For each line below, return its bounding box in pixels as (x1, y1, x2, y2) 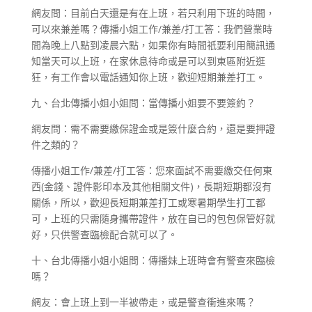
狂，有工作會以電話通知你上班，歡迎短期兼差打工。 (31, 70, 265, 84)
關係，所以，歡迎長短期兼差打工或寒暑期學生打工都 (31, 195, 265, 209)
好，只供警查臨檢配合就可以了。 (31, 227, 178, 241)
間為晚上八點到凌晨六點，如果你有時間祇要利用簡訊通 (31, 38, 275, 52)
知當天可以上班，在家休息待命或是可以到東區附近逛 (31, 54, 265, 68)
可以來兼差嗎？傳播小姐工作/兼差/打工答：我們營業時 (31, 22, 272, 36)
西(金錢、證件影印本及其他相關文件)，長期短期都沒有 (31, 179, 272, 193)
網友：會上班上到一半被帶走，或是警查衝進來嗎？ (31, 295, 256, 309)
